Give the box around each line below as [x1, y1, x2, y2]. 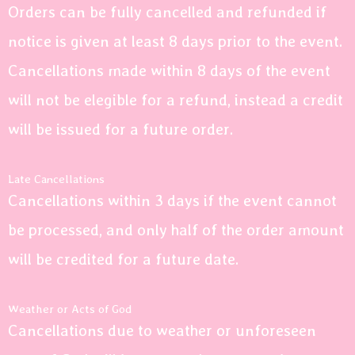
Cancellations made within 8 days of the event [8, 61, 330, 80]
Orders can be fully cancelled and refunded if [8, 2, 326, 21]
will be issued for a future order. [8, 120, 233, 139]
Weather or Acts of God [8, 302, 132, 316]
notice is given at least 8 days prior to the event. [8, 32, 342, 51]
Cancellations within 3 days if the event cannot [8, 191, 337, 210]
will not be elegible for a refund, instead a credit [8, 90, 343, 109]
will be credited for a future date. [8, 250, 239, 269]
